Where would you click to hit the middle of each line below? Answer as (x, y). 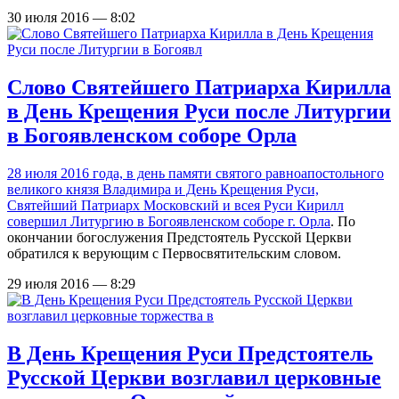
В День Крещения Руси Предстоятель (190, 354)
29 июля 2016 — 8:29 (71, 284)
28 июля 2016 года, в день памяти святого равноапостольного (195, 174)
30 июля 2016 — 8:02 (71, 18)
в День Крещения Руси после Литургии (199, 112)
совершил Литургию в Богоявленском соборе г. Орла (169, 222)
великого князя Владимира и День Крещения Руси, (163, 190)
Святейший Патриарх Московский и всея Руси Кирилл (175, 206)
